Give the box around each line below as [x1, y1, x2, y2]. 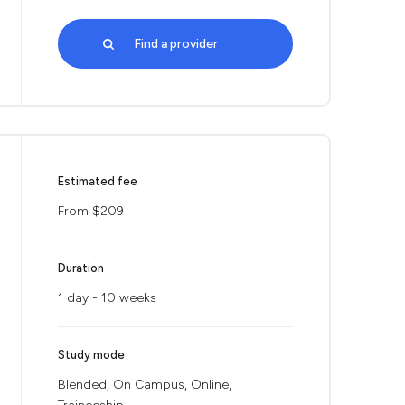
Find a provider [133, 36, 218, 52]
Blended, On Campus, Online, [58, 377, 231, 392]
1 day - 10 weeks [58, 290, 156, 306]
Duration [58, 261, 104, 275]
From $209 [58, 203, 124, 219]
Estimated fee [58, 174, 137, 188]
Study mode [58, 348, 125, 362]
